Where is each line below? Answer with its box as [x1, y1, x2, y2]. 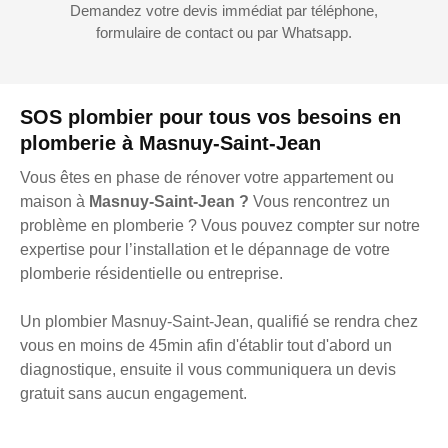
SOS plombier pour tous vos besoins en [20, 106, 401, 129]
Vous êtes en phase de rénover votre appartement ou [20, 169, 394, 187]
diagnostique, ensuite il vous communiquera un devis [20, 361, 396, 379]
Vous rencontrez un [249, 193, 390, 211]
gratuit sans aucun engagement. [20, 385, 247, 403]
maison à [20, 193, 89, 211]
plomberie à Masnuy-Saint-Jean [20, 132, 321, 155]
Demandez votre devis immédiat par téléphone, [70, 2, 378, 20]
